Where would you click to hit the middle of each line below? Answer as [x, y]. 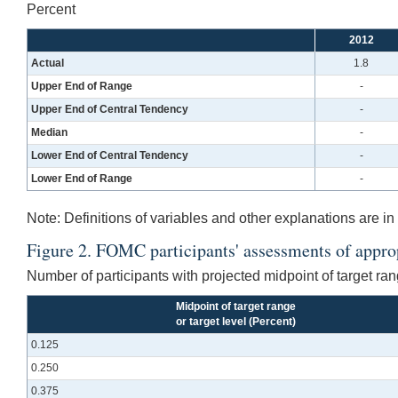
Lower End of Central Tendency [110, 155]
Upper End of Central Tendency [110, 109]
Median [50, 132]
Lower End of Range [82, 178]
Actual [48, 63]
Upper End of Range [82, 86]
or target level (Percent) [236, 321]
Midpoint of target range [236, 306]
